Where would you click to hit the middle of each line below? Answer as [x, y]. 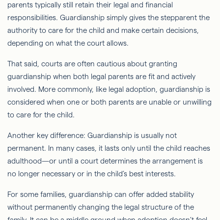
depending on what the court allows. [68, 43]
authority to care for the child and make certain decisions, [103, 30]
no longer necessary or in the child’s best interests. [92, 173]
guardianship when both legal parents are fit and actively [101, 76]
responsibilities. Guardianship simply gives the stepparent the [109, 17]
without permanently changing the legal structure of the [101, 207]
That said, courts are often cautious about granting [92, 63]
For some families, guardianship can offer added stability [101, 194]
